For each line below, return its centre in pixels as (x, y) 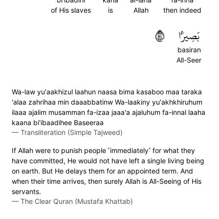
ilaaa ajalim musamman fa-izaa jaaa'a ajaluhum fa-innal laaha (109, 112)
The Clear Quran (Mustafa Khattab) (77, 201)
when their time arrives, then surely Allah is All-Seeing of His (107, 181)
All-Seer (189, 60)
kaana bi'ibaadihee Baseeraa (58, 122)
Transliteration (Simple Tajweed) (72, 132)
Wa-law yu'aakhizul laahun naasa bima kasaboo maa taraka (107, 92)
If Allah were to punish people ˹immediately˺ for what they (103, 150)
